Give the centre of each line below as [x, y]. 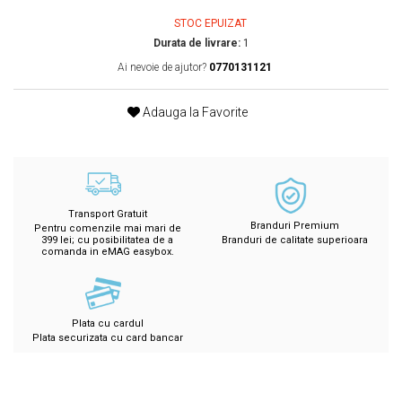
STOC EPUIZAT [209, 23]
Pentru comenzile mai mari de [107, 228]
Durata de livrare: [197, 43]
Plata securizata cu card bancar [107, 337]
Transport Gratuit [107, 214]
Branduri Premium [295, 225]
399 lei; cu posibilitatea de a [107, 240]
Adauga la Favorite [194, 112]
